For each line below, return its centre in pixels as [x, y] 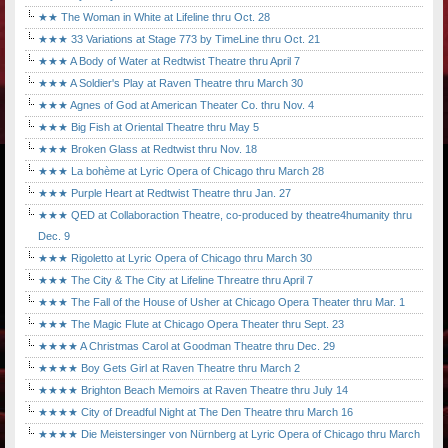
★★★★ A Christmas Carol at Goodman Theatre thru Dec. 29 [186, 346]
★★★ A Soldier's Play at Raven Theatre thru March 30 [170, 83]
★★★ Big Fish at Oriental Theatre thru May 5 [148, 127]
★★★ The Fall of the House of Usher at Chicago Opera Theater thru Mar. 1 [221, 302]
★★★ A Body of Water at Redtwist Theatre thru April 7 [169, 61]
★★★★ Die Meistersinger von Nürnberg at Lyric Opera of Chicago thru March [229, 434]
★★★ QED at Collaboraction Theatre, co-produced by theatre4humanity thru [225, 215]
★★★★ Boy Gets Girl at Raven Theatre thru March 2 [169, 368]
